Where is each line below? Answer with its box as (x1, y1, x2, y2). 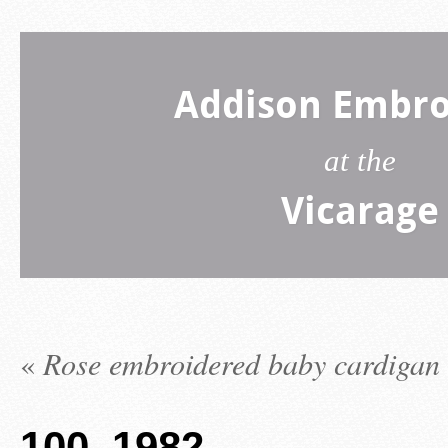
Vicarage (281, 194, 439, 234)
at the (324, 143, 396, 178)
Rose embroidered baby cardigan (43, 343, 440, 383)
